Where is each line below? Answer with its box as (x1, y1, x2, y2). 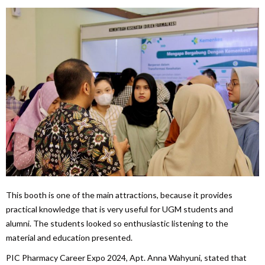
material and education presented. (6, 232, 132, 243)
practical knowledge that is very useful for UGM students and (6, 203, 233, 214)
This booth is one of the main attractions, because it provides (6, 189, 232, 200)
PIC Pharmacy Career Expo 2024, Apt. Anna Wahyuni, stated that (6, 252, 247, 263)
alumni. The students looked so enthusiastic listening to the (6, 218, 228, 228)
